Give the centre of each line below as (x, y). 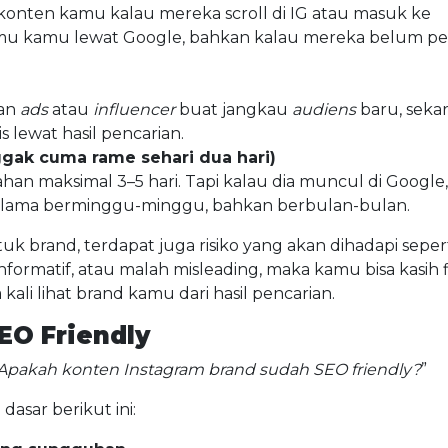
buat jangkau (235, 109)
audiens (326, 109)
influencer (136, 109)
